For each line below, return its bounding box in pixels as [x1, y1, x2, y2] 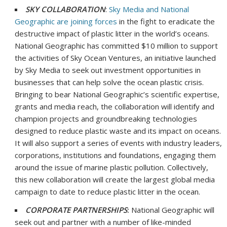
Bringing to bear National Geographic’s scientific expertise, [15, 89, 220, 100]
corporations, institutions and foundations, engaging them [15, 150, 216, 161]
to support [178, 41, 218, 51]
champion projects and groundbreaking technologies [15, 113, 198, 124]
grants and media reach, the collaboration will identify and [15, 101, 215, 112]
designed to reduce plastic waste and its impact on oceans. [15, 126, 221, 136]
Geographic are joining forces [15, 16, 118, 27]
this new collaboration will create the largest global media [15, 174, 215, 185]
